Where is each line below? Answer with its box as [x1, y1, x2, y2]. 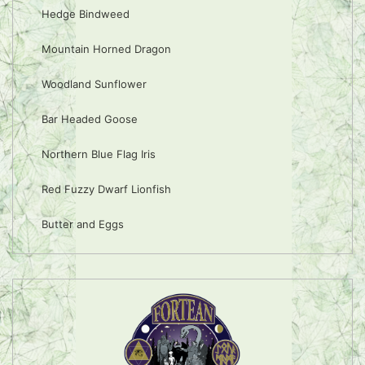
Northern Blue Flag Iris [42, 147, 156, 161]
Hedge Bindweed [42, 7, 130, 21]
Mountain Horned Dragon [42, 42, 171, 56]
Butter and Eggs [42, 218, 124, 231]
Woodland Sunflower [42, 77, 147, 91]
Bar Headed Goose [42, 112, 138, 126]
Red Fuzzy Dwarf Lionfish [42, 182, 171, 196]
